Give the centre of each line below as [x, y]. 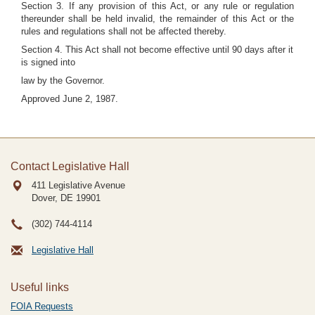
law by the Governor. [63, 81]
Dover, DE [52, 198]
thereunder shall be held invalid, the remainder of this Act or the [157, 19]
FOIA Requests [42, 306]
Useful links [40, 287]
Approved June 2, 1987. [70, 99]
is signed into [48, 62]
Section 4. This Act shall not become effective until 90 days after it [157, 50]
